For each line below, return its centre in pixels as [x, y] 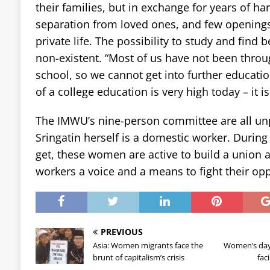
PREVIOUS [121, 231]
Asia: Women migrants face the [148, 245]
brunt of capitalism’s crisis [138, 257]
